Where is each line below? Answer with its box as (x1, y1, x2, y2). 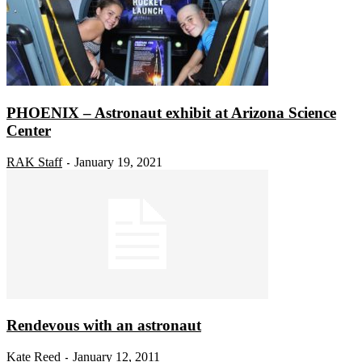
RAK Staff (6, 154, 62, 169)
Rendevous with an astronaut (6, 317, 201, 335)
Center (6, 121, 51, 139)
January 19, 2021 (74, 154, 162, 169)
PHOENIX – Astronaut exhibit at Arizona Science (6, 103, 336, 121)
